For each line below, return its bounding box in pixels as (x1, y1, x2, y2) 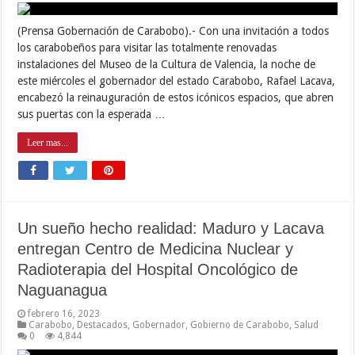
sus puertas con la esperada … (17, 107, 166, 120)
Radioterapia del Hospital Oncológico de (17, 260, 299, 278)
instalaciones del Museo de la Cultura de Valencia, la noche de (17, 57, 316, 71)
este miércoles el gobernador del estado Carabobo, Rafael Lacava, (17, 74, 336, 87)
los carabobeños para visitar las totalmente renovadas (17, 40, 277, 54)
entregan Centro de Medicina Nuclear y (17, 239, 294, 258)
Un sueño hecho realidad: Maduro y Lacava (17, 219, 325, 237)
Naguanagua (17, 281, 108, 299)
